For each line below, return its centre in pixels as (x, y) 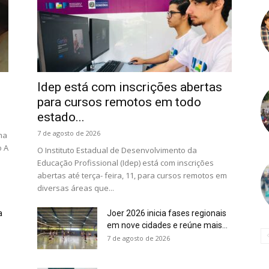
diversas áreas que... (76, 188)
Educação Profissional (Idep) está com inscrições (125, 162)
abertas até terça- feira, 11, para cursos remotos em (132, 175)
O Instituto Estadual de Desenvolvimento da (117, 150)
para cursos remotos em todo (119, 102)
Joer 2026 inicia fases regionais (167, 213)
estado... (61, 117)
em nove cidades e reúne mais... (167, 225)
